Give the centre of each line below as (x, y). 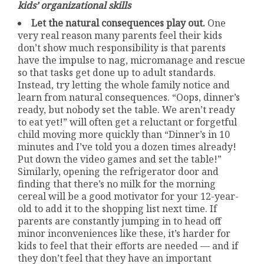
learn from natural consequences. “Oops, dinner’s (129, 97)
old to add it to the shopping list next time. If (118, 208)
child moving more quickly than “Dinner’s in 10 (124, 134)
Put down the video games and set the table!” (120, 159)
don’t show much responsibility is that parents (122, 47)
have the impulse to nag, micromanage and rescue (132, 60)
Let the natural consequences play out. (118, 23)
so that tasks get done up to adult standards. (117, 72)
